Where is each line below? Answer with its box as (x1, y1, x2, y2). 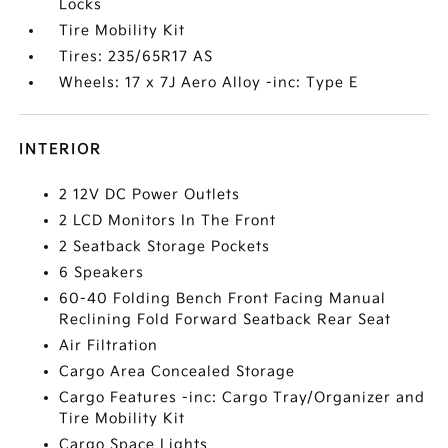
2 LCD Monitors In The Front (59, 212, 277, 229)
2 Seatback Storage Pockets (59, 238, 271, 255)
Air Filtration (59, 337, 159, 354)
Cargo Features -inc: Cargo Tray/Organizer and (59, 389, 426, 406)
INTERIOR (19, 141, 103, 158)
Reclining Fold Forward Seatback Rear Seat (59, 311, 392, 328)
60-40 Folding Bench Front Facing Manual (59, 290, 387, 307)
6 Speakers (59, 264, 145, 281)
